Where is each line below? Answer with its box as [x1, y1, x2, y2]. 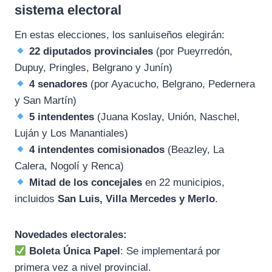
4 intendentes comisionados [29, 144, 165, 156]
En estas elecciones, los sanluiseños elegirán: [15, 29, 225, 41]
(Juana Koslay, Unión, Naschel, [94, 111, 240, 123]
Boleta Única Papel [29, 245, 121, 257]
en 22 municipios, [142, 177, 225, 189]
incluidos [15, 193, 58, 205]
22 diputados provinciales [29, 46, 154, 58]
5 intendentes [29, 111, 95, 123]
